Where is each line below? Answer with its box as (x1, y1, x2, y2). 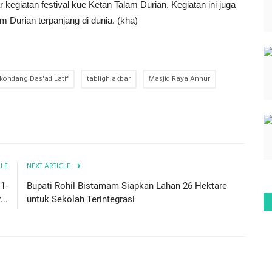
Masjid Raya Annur (149, 72, 210, 85)
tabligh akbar (87, 72, 131, 85)
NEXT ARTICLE (27, 160, 70, 172)
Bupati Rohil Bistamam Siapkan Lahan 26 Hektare (27, 180, 227, 191)
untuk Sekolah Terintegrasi (27, 193, 135, 205)
